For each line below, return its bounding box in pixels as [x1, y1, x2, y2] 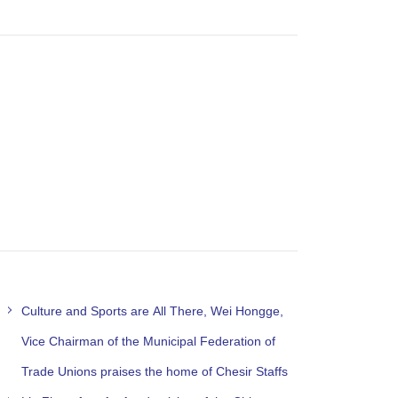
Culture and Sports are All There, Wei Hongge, [20, 303, 283, 318]
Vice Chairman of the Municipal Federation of [20, 333, 275, 348]
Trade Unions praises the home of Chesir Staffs [20, 363, 288, 378]
